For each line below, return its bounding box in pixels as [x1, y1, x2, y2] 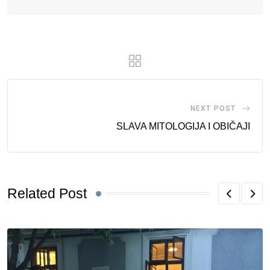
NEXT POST [190, 104, 237, 113]
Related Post [7, 186, 87, 201]
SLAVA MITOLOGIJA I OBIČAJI [116, 121, 250, 132]
